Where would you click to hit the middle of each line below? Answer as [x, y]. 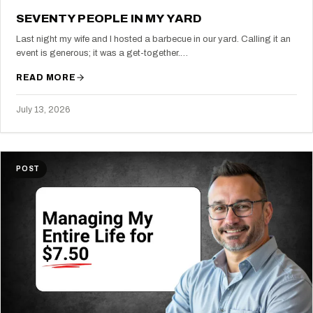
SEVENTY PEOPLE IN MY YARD [109, 18]
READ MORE [46, 77]
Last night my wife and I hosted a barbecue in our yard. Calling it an [153, 39]
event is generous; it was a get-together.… [102, 53]
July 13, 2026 [43, 109]
